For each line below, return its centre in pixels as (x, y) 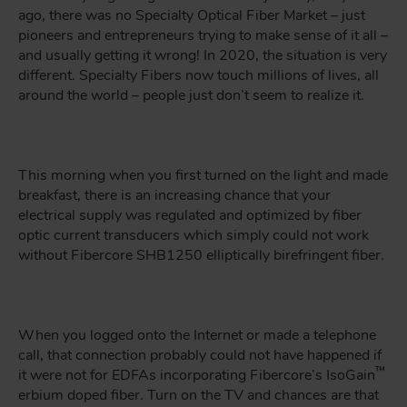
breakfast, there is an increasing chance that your (174, 195)
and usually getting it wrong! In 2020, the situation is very (203, 55)
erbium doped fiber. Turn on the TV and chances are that (199, 395)
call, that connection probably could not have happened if (200, 355)
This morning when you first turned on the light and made (203, 175)
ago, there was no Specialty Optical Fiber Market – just (192, 15)
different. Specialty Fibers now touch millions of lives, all (199, 75)
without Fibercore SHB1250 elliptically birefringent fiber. (201, 255)
